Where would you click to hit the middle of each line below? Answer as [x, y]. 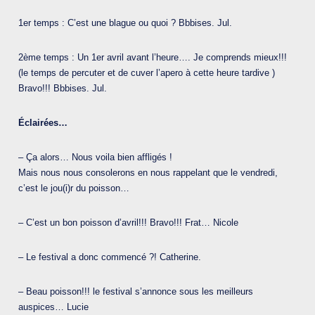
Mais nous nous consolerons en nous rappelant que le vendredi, [148, 173]
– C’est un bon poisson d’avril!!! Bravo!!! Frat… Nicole [128, 223]
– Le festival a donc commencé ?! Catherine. [110, 257]
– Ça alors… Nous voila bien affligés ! [95, 157]
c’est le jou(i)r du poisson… [74, 188]
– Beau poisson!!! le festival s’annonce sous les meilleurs [136, 292]
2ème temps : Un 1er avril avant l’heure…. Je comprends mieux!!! [153, 58]
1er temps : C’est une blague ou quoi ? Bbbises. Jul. [125, 23]
